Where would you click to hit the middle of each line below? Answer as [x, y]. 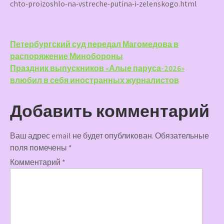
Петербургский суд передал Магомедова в [94, 44]
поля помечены [39, 148]
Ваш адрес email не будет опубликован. [82, 136]
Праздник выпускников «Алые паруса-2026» [97, 68]
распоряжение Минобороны [66, 56]
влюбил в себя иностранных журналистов [94, 80]
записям [45, 84]
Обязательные [182, 136]
